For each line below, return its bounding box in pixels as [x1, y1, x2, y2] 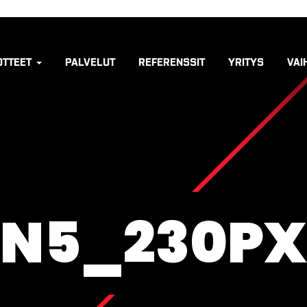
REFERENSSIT [138, 56, 205, 68]
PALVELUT [64, 56, 115, 68]
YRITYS [228, 56, 264, 68]
